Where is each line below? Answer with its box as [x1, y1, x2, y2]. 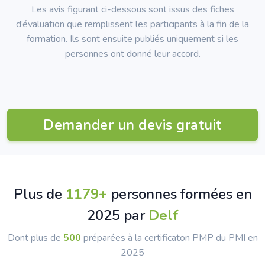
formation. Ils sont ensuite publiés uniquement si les [27, 33, 238, 46]
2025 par [86, 206, 148, 225]
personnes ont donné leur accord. [64, 47, 201, 60]
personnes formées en [106, 185, 252, 203]
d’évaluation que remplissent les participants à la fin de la [16, 18, 249, 31]
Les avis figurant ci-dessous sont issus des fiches [31, 3, 234, 16]
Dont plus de [7, 231, 63, 244]
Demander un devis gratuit [43, 115, 222, 134]
